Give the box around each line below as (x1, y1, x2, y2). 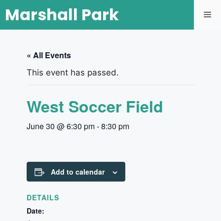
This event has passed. (26, 68, 119, 77)
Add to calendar (50, 167, 105, 177)
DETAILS (26, 192, 59, 202)
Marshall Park (5, 3, 119, 26)
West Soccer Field (26, 95, 163, 117)
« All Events (26, 49, 71, 61)
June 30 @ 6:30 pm (26, 120, 95, 132)
